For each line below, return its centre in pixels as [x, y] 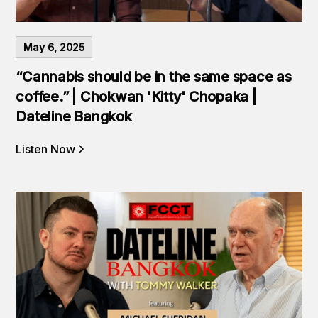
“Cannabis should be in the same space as [154, 77]
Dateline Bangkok [74, 117]
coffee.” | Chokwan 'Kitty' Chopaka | [136, 97]
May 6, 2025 [54, 48]
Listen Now [46, 149]
